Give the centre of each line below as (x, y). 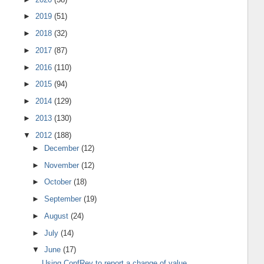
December (63, 148)
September (64, 199)
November (63, 165)
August (58, 216)
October (59, 182)
